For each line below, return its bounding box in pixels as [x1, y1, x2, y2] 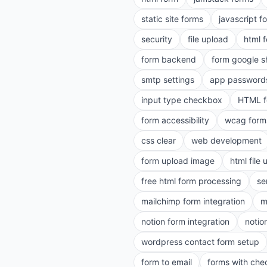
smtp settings [141, 74, 194, 85]
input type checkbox [141, 95, 222, 105]
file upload [188, 34, 228, 44]
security [141, 34, 172, 44]
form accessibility [141, 115, 209, 125]
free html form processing [141, 176, 241, 186]
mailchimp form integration [141, 196, 245, 206]
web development [191, 135, 262, 145]
